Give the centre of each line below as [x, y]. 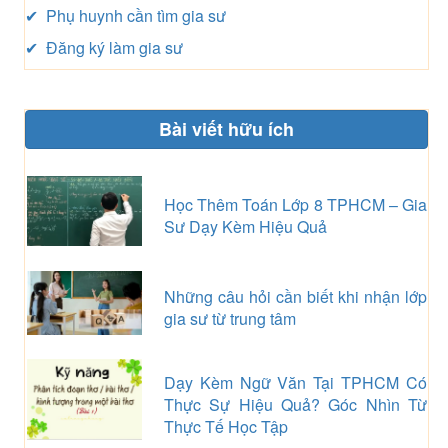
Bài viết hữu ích [226, 128]
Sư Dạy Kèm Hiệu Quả [245, 226]
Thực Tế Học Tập [225, 426]
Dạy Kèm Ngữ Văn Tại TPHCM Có [295, 382]
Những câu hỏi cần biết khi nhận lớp [295, 296]
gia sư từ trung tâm [229, 318]
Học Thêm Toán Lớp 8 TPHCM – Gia [295, 204]
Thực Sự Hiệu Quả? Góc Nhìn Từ [295, 404]
